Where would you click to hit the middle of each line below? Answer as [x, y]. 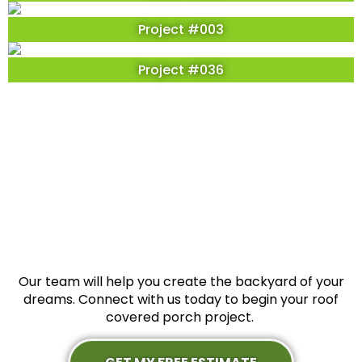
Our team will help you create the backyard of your [181, 282]
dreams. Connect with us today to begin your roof [181, 300]
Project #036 [181, 70]
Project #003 [181, 29]
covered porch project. [181, 318]
